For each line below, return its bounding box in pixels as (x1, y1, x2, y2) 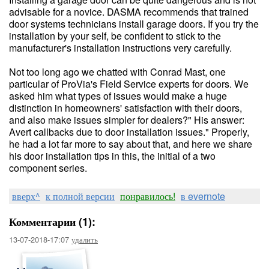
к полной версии (46, 189, 115, 203)
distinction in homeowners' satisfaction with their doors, (9, 101, 242, 115)
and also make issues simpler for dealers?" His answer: (9, 113, 244, 127)
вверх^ (12, 189, 40, 203)
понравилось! (120, 189, 175, 203)
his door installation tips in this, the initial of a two (9, 149, 216, 163)
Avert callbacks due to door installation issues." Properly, (9, 125, 249, 139)
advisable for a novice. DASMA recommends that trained (9, 5, 249, 19)
